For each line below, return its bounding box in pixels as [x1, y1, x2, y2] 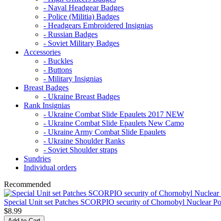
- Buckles [43, 56, 73, 65]
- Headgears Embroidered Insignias [43, 21, 153, 30]
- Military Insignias [43, 74, 102, 83]
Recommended [4, 180, 51, 188]
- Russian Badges [43, 30, 98, 38]
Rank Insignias [24, 101, 70, 110]
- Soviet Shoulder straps [43, 145, 117, 154]
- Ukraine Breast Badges [43, 92, 120, 101]
